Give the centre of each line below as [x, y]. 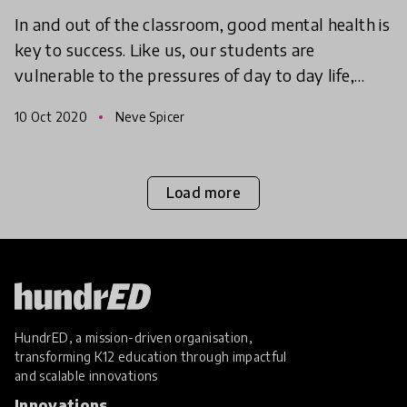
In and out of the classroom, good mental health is [202, 24]
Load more [203, 193]
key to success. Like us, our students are [165, 49]
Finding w [51, 125]
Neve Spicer [149, 116]
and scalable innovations [86, 375]
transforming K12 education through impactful [151, 356]
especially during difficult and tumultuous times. [196, 100]
